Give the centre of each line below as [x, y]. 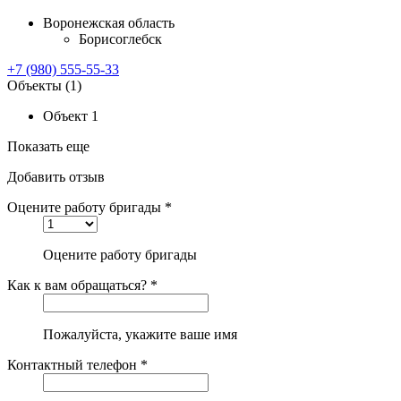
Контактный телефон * [77, 364]
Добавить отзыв [56, 176]
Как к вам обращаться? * [82, 285]
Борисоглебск [120, 38]
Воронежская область [109, 22]
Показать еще [48, 146]
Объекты [36, 85]
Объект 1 [71, 115]
